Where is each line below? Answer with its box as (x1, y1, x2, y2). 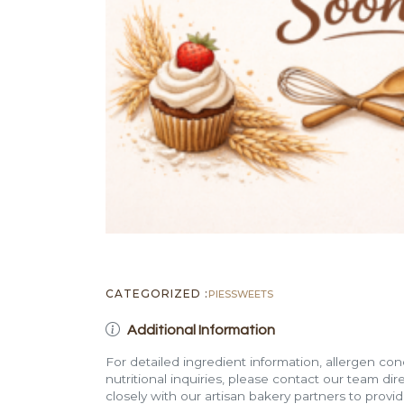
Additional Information (127, 322, 275, 337)
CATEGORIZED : (106, 286, 208, 300)
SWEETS (231, 287, 273, 300)
